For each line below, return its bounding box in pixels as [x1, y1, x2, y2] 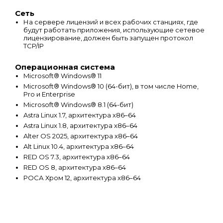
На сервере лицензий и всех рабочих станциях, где [23, 18, 198, 26]
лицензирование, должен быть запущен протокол [23, 34, 193, 42]
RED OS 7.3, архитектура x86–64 [23, 153, 130, 161]
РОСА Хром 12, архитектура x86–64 [23, 174, 141, 182]
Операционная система [15, 62, 115, 72]
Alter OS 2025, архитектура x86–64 [23, 132, 138, 140]
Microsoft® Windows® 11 [23, 72, 102, 80]
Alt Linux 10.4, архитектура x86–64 [23, 142, 134, 151]
